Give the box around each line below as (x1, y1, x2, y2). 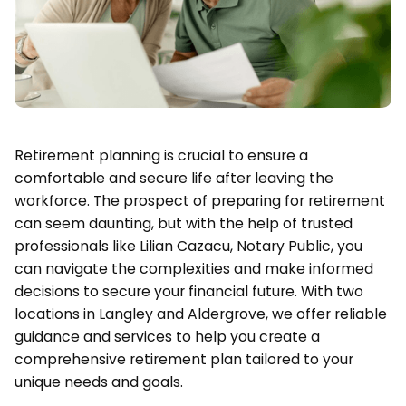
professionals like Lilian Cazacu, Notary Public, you (14, 235, 362, 256)
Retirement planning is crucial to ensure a (14, 144, 308, 166)
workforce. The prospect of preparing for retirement (14, 189, 385, 211)
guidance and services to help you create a (14, 325, 320, 347)
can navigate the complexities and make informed (14, 257, 373, 279)
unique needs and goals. (14, 371, 183, 392)
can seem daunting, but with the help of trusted (14, 212, 353, 234)
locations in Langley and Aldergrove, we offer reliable (14, 303, 387, 324)
